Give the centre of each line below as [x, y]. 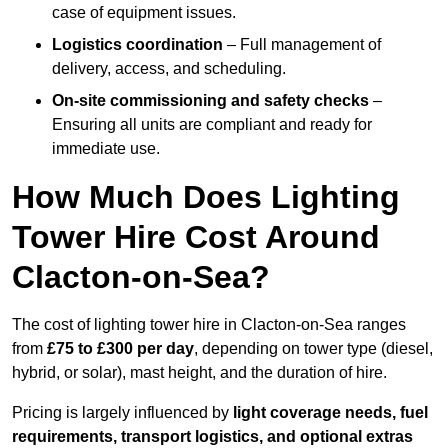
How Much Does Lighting [206, 197]
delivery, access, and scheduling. [169, 69]
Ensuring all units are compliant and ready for [212, 125]
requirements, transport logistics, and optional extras [212, 437]
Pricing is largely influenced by [122, 413]
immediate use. [106, 149]
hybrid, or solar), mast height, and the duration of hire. [199, 373]
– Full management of [302, 45]
